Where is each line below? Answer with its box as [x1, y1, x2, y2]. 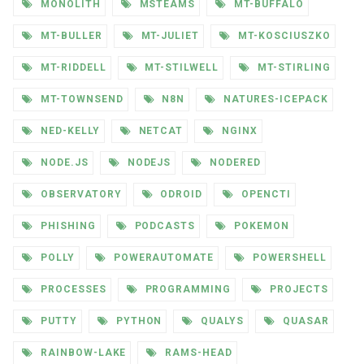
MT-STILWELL [141, 62, 219, 74]
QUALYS [197, 315, 245, 327]
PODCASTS [131, 220, 196, 232]
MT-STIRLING [254, 62, 331, 74]
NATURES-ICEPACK [220, 93, 328, 106]
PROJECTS [266, 284, 328, 296]
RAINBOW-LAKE [37, 347, 127, 359]
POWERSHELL [249, 252, 327, 264]
